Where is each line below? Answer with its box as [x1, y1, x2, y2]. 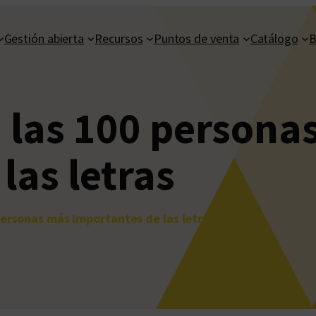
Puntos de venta [153, 30, 240, 47]
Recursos [95, 30, 143, 47]
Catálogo [250, 30, 298, 47]
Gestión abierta [4, 30, 85, 47]
